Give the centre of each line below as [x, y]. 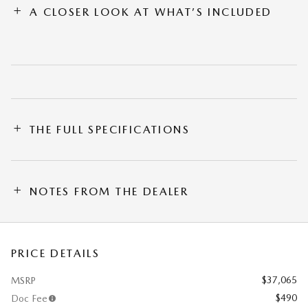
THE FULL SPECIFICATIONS [110, 129]
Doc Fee [29, 298]
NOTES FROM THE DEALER [109, 191]
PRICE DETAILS [56, 253]
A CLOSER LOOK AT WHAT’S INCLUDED [151, 12]
